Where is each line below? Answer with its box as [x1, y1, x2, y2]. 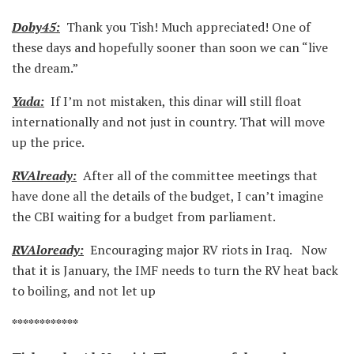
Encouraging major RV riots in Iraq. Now [84, 240, 327, 258]
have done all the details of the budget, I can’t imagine [12, 186, 323, 205]
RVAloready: [12, 240, 84, 258]
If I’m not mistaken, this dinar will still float [44, 92, 302, 110]
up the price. [12, 133, 85, 151]
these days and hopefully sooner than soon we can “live [12, 38, 328, 56]
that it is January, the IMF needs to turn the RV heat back [12, 261, 338, 279]
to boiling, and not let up [12, 281, 156, 299]
